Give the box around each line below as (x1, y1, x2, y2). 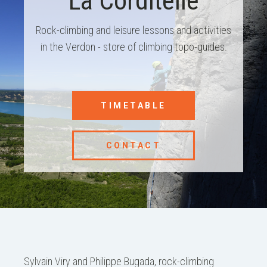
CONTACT (105, 141, 162, 150)
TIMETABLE (101, 101, 166, 110)
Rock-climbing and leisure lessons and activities (36, 24, 231, 36)
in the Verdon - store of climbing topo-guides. (40, 41, 227, 53)
